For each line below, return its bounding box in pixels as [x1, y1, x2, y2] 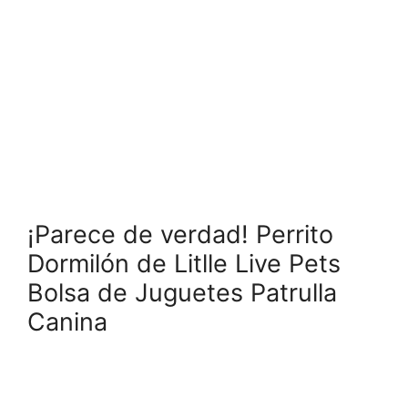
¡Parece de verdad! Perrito [27, 219, 333, 250]
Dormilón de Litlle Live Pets [27, 248, 341, 279]
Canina [27, 306, 107, 337]
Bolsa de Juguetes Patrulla [27, 277, 337, 308]
